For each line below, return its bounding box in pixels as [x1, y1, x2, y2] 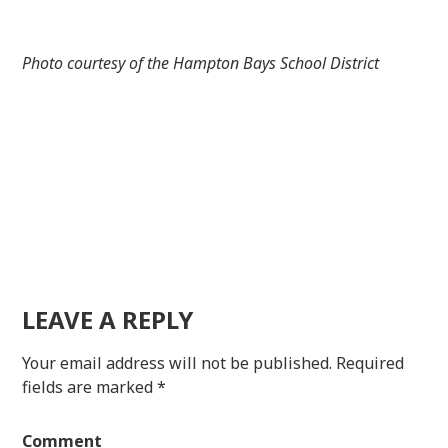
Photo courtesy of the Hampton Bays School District [22, 51, 380, 74]
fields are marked [22, 375, 158, 398]
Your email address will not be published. [22, 351, 333, 374]
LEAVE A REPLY [22, 302, 194, 336]
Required [336, 351, 405, 374]
